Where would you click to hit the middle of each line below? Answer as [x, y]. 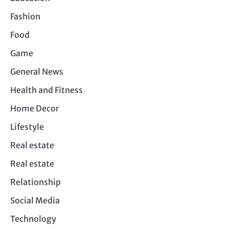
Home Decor [35, 108]
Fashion [25, 16]
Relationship [36, 182]
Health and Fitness [47, 90]
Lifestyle [27, 127]
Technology [33, 219]
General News [37, 71]
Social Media [35, 200]
